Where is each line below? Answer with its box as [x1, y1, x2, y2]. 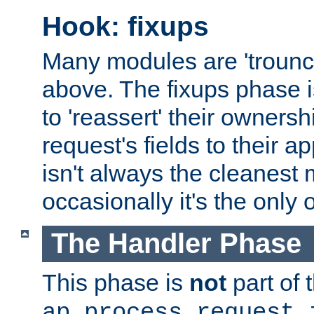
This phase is [42, 268, 189, 296]
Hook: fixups [42, 11, 209, 42]
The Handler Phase [50, 228, 301, 259]
